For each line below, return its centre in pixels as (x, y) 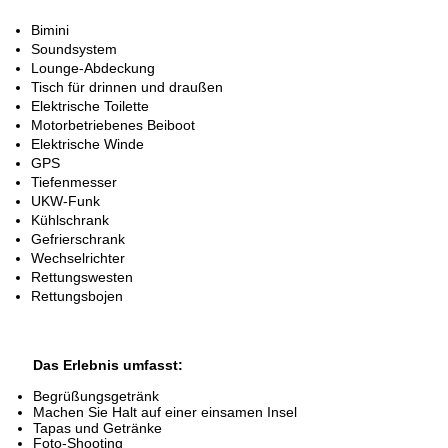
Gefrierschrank (78, 239)
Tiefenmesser (74, 182)
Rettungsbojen (77, 296)
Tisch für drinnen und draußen (127, 87)
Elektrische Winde (87, 144)
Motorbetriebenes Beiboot (113, 125)
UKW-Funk (65, 201)
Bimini (50, 30)
